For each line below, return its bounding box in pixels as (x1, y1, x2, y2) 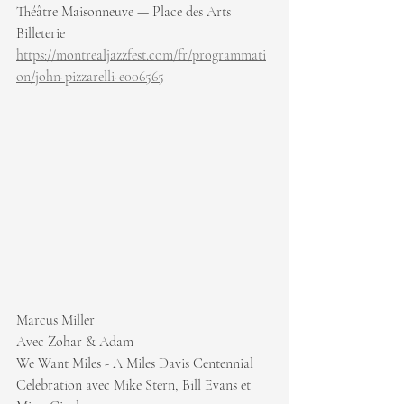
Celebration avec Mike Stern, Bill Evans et (16, 375, 254, 394)
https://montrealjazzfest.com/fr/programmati (16, 46, 266, 65)
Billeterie (16, 24, 69, 43)
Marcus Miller (16, 310, 95, 329)
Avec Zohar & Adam (16, 332, 133, 351)
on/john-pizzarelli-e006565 (16, 68, 164, 87)
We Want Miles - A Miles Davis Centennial (16, 353, 257, 372)
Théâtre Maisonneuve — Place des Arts (16, 3, 231, 22)
